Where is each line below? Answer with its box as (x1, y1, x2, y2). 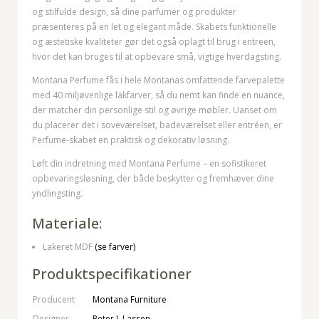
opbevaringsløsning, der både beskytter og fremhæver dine (32, 172, 274, 185)
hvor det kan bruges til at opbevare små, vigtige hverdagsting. (32, 51, 281, 63)
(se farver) (95, 241, 135, 253)
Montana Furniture (93, 293, 167, 306)
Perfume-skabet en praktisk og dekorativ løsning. (32, 134, 229, 147)
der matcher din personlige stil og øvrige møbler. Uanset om (32, 104, 277, 117)
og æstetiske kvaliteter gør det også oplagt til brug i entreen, (32, 36, 276, 48)
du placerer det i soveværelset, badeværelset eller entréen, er (32, 119, 282, 132)
